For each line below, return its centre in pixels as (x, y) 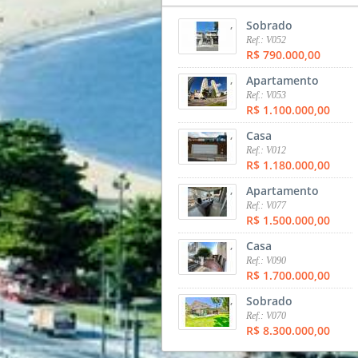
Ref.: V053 (267, 95)
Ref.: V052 (267, 40)
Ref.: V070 (267, 315)
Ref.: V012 (267, 150)
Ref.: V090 (267, 260)
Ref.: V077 (267, 205)
